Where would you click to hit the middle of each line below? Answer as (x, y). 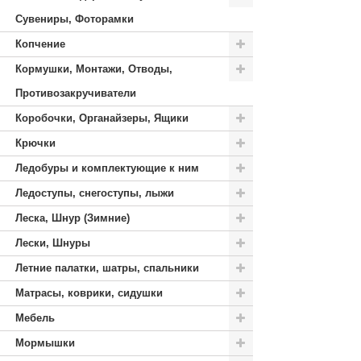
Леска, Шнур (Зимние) (73, 218)
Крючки (35, 143)
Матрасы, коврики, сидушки (89, 293)
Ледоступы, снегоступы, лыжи (95, 193)
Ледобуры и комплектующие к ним (107, 168)
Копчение (40, 44)
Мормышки (45, 343)
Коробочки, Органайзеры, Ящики (102, 118)
